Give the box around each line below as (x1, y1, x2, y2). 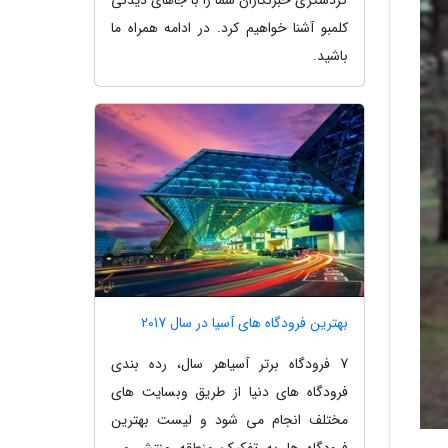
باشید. (313, 44, 348, 67)
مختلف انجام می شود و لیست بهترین (111, 409, 348, 432)
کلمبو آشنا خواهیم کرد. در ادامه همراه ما (111, 16, 348, 39)
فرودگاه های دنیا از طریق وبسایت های (111, 381, 348, 404)
